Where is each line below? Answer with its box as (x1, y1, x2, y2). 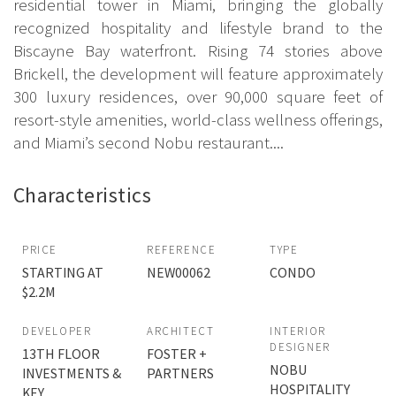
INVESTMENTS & (22, 364, 121, 383)
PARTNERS (147, 364, 214, 383)
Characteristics (13, 181, 152, 209)
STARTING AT (22, 263, 103, 282)
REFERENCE (147, 242, 217, 258)
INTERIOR (270, 324, 326, 339)
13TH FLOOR (22, 345, 100, 363)
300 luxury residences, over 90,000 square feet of (13, 85, 383, 107)
